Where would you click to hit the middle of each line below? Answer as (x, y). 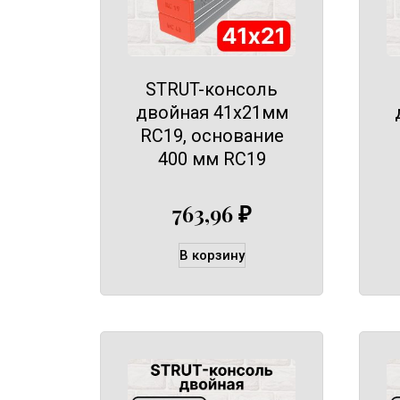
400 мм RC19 (212, 159)
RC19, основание (212, 136)
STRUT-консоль (212, 90)
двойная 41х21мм (212, 113)
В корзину (212, 255)
